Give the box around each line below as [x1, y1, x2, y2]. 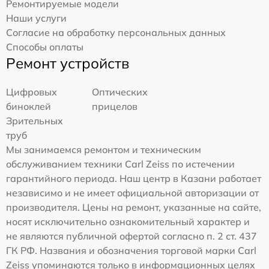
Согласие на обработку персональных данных [6, 26, 226, 39]
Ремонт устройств [6, 54, 129, 73]
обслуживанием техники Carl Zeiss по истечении [6, 158, 235, 171]
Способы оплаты [6, 41, 83, 53]
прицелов [92, 100, 138, 113]
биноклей [6, 100, 51, 113]
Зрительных [6, 115, 63, 127]
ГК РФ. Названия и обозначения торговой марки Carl [6, 244, 256, 257]
